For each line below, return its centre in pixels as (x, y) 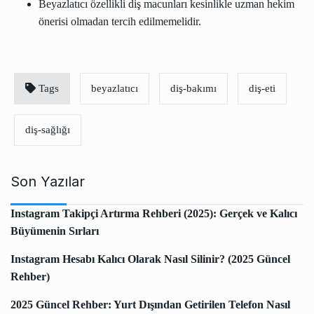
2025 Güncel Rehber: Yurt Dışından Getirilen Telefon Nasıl (150, 305)
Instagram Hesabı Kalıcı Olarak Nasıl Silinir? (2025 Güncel (150, 259)
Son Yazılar (48, 182)
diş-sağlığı (48, 130)
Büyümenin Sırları (55, 231)
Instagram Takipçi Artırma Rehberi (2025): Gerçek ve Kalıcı (154, 213)
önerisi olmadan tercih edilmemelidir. (120, 21)
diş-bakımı (193, 88)
